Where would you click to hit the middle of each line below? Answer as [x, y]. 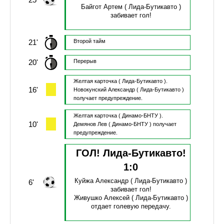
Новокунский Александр [104, 90]
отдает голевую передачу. [131, 206]
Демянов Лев [90, 124]
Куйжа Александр [102, 181]
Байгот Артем [101, 7]
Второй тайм [89, 41]
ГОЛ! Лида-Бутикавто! [131, 153]
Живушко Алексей [101, 198]
